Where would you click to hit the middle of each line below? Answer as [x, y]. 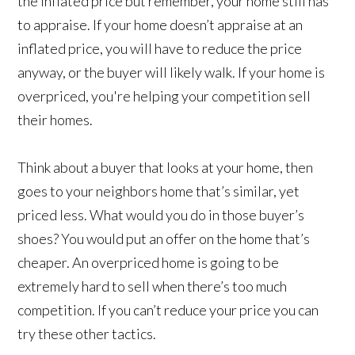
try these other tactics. [87, 333]
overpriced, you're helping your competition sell [164, 95]
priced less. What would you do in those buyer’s [161, 214]
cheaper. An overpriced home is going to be [149, 262]
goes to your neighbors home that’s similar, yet [159, 191]
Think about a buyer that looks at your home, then [166, 167]
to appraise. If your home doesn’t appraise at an [160, 24]
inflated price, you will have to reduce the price [160, 48]
